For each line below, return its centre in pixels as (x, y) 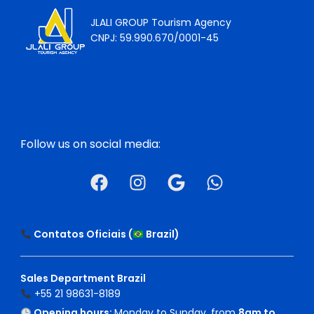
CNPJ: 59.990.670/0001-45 (155, 37)
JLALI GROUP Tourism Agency (161, 22)
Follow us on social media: (90, 144)
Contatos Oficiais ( (82, 234)
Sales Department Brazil (83, 279)
